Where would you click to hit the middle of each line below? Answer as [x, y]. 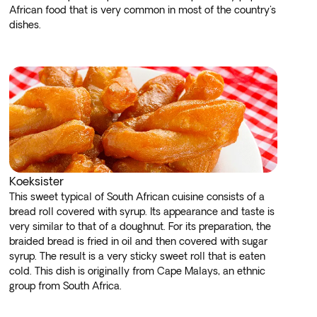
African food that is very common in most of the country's [143, 10]
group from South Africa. [66, 286]
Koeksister [37, 181]
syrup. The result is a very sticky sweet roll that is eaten [138, 256]
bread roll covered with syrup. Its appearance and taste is [142, 212]
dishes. [28, 25]
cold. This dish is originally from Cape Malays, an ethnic [138, 271]
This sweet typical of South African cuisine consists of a [137, 197]
